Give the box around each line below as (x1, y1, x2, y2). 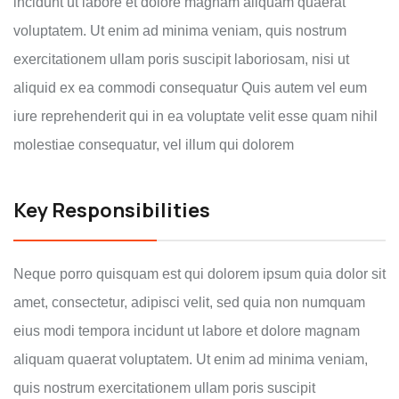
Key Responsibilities (13, 197, 210, 224)
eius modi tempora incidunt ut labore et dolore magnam (13, 323, 360, 338)
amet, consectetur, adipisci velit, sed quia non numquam (13, 295, 365, 310)
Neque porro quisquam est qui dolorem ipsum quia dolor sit (13, 266, 386, 281)
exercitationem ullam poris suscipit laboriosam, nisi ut (13, 52, 349, 67)
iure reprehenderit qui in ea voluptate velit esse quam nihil (13, 109, 378, 124)
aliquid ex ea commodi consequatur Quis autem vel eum (13, 80, 367, 95)
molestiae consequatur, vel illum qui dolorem (13, 137, 294, 152)
